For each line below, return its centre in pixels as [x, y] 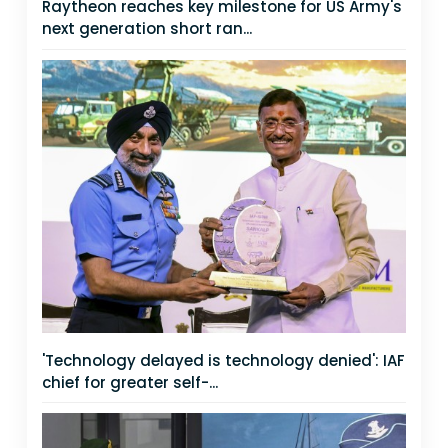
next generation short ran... [147, 28]
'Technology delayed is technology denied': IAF [223, 360]
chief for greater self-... [130, 382]
